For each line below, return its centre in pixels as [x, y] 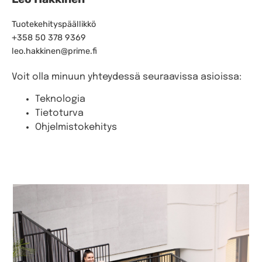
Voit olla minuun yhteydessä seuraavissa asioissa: [127, 77]
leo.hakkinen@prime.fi [54, 51]
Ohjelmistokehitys [76, 127]
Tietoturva [59, 113]
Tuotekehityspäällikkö [54, 24]
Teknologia [60, 99]
